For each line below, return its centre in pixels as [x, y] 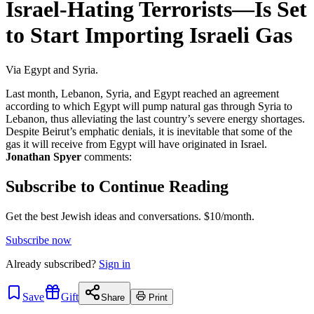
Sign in [115, 264]
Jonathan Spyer [43, 156]
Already [25, 264]
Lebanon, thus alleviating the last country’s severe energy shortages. [155, 118]
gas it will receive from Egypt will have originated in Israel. [136, 144]
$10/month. [228, 216]
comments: [107, 156]
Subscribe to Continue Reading [117, 186]
